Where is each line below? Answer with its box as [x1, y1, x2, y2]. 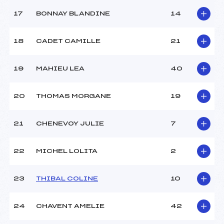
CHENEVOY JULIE [36, 120, 104, 127]
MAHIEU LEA [36, 65, 84, 72]
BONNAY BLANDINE [36, 10, 110, 17]
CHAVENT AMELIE [36, 203, 104, 209]
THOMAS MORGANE [36, 93, 111, 99]
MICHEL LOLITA [36, 148, 97, 154]
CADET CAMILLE [36, 38, 100, 44]
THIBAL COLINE [36, 175, 98, 182]
